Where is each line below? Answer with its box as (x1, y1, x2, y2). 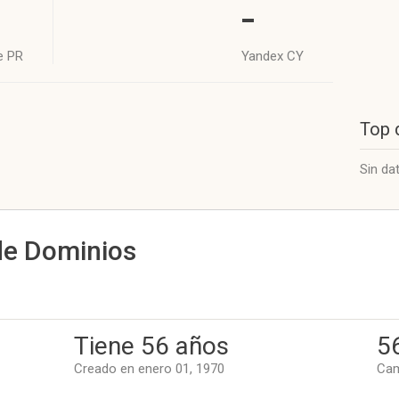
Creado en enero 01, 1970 (74, 361, 224, 377)
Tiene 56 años (74, 331, 229, 361)
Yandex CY (241, 48, 304, 64)
